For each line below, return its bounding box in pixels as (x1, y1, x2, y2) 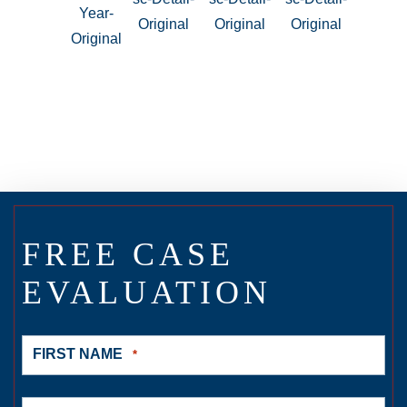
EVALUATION (22, 274, 273, 312)
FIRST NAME (33, 346, 123, 362)
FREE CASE (22, 236, 235, 273)
